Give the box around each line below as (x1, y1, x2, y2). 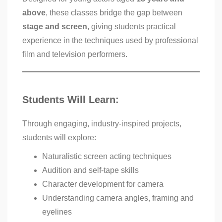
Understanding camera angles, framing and (42, 194, 194, 203)
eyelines (42, 208, 72, 217)
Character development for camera (42, 180, 164, 189)
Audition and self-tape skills (42, 166, 139, 175)
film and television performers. (22, 50, 127, 59)
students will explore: (22, 133, 96, 142)
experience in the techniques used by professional (22, 36, 198, 45)
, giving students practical (87, 22, 176, 31)
